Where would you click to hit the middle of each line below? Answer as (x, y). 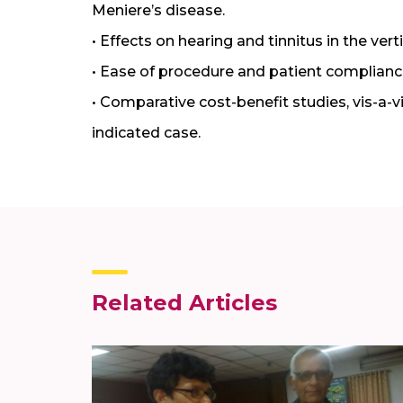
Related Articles (184, 303)
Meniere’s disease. (158, 11)
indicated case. (146, 133)
